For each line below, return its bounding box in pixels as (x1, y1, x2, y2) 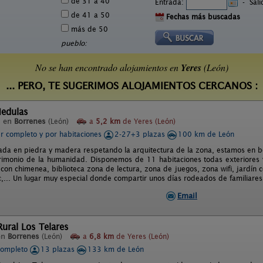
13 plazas (41, 245, 77, 254)
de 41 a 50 (69, 11, 110, 19)
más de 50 (69, 25, 108, 33)
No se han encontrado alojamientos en (35, 61, 181, 73)
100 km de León (178, 130, 234, 139)
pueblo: (61, 39, 87, 48)
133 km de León (87, 245, 144, 254)
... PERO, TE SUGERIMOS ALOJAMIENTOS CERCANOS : (5, 80, 258, 92)
